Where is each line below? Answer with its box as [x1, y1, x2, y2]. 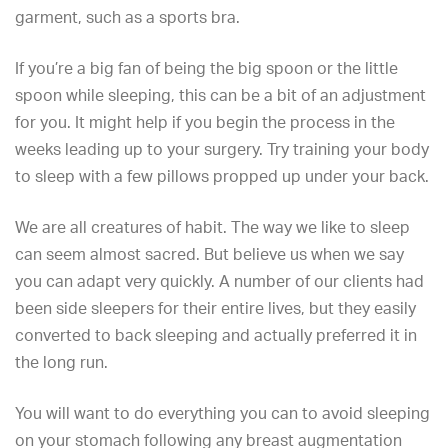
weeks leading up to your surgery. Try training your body [15, 139, 429, 159]
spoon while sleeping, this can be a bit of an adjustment [15, 85, 426, 105]
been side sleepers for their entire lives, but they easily [15, 298, 416, 318]
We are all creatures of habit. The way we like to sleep [15, 217, 410, 237]
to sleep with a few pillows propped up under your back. [15, 166, 429, 186]
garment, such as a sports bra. [15, 7, 240, 27]
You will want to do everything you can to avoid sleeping [15, 403, 430, 423]
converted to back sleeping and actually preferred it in [15, 325, 417, 345]
